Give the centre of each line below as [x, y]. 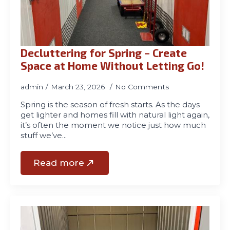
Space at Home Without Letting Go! [112, 65]
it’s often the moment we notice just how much [113, 125]
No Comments [142, 87]
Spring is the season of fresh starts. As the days [110, 105]
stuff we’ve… [44, 136]
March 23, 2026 [79, 87]
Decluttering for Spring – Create [104, 53]
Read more [59, 163]
